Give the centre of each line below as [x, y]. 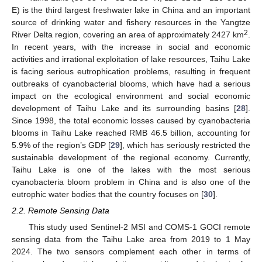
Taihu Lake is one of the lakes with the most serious [131, 170]
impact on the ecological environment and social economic [131, 96]
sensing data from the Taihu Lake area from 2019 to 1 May [131, 239]
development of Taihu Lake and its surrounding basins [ [124, 108]
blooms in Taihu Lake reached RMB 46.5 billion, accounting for [131, 133]
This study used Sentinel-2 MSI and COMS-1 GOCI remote [139, 227]
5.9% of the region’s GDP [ [61, 145]
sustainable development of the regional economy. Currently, [131, 157]
